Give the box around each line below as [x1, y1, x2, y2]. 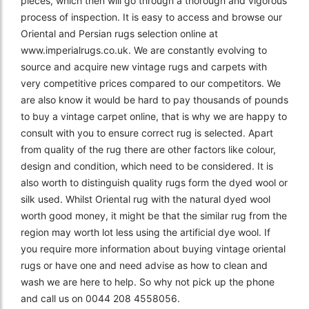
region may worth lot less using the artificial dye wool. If [21, 226, 270, 238]
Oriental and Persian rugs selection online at [21, 27, 218, 39]
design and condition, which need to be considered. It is [21, 159, 273, 172]
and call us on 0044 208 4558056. [21, 292, 180, 304]
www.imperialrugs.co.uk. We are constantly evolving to [21, 43, 267, 56]
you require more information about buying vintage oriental [21, 242, 286, 255]
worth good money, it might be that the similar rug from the [21, 209, 287, 221]
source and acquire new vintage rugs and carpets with [21, 60, 267, 72]
